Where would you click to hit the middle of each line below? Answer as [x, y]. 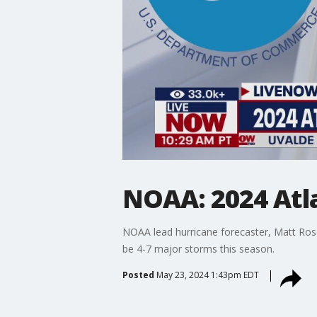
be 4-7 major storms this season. [198, 248]
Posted [138, 275]
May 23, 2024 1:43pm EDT [207, 275]
